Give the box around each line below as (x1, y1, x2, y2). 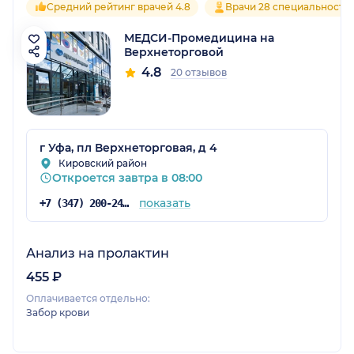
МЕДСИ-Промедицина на (124, 30, 274, 45)
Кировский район (58, 156, 147, 169)
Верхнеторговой (124, 44, 224, 59)
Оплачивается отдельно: (26, 292, 150, 304)
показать (138, 195, 190, 210)
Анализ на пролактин (26, 245, 169, 261)
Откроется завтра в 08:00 (52, 170, 202, 185)
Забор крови (26, 306, 89, 318)
